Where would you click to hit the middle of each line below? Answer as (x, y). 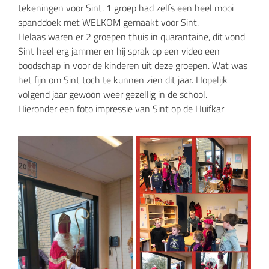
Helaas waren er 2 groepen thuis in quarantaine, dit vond (131, 36)
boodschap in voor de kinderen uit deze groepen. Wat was (133, 65)
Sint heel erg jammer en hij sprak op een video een (119, 51)
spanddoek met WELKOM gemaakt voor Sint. (108, 22)
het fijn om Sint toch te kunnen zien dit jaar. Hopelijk (123, 80)
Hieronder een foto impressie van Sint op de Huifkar (121, 108)
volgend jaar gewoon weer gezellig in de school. (113, 94)
